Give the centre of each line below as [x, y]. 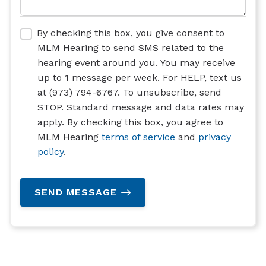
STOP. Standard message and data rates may [141, 107]
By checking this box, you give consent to [131, 33]
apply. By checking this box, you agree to [130, 122]
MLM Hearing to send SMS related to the [131, 47]
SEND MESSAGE [76, 192]
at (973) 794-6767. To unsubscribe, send [129, 92]
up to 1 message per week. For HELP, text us [140, 77]
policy [50, 151]
